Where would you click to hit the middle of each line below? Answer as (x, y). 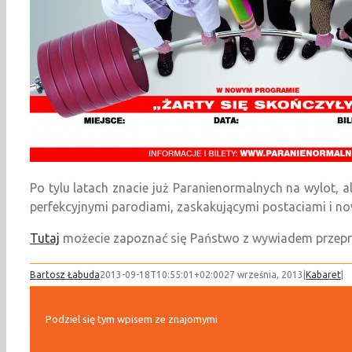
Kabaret (323, 274)
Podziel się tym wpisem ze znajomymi (132, 319)
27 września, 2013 (264, 274)
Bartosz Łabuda (65, 274)
